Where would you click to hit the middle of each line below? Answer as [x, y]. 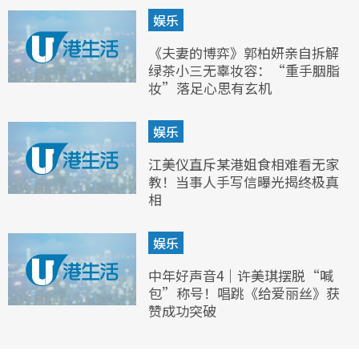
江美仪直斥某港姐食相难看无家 [244, 163]
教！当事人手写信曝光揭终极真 [244, 181]
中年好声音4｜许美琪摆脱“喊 [241, 275]
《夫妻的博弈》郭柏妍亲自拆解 [244, 52]
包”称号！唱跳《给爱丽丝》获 [244, 292]
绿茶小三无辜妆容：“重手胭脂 [244, 70]
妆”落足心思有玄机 [210, 87]
